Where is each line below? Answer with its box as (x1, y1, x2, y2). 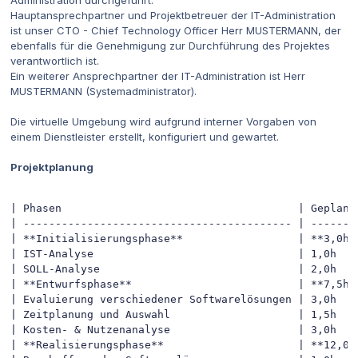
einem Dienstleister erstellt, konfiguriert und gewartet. (10, 130, 279, 144)
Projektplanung (10, 161, 93, 174)
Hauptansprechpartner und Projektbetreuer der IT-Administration (10, 9, 336, 22)
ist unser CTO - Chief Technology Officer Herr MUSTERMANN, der (10, 24, 341, 38)
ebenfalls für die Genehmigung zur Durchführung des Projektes (10, 39, 330, 53)
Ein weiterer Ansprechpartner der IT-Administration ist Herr (10, 70, 305, 83)
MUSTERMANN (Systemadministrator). (10, 85, 197, 98)
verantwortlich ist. (10, 54, 99, 68)
